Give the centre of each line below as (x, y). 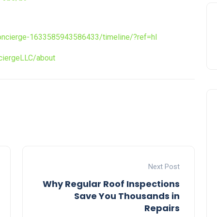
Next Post (164, 167)
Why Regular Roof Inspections (111, 184)
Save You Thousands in (127, 196)
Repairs (162, 208)
